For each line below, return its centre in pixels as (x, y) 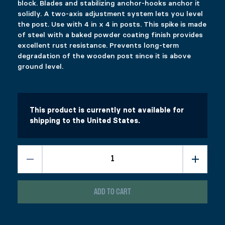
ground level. (40, 67)
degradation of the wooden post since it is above (104, 56)
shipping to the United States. (85, 121)
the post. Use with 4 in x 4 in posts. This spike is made (112, 24)
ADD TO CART (113, 192)
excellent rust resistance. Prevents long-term (98, 45)
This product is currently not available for (107, 110)
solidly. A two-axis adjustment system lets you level (110, 14)
